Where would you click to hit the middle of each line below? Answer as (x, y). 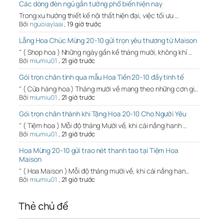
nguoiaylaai (46, 24)
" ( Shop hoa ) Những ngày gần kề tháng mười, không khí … (106, 52)
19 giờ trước (84, 24)
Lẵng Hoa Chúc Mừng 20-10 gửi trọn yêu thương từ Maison (108, 41)
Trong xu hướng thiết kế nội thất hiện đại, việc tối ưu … (99, 16)
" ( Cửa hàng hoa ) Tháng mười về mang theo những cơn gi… (109, 89)
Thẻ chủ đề (44, 206)
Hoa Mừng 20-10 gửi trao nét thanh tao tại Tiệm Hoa (99, 151)
